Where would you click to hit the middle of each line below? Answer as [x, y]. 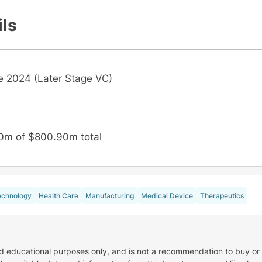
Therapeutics [222, 195]
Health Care [58, 195]
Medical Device [167, 195]
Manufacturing [109, 195]
